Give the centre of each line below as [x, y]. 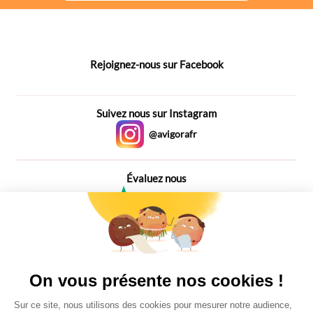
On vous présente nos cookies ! [156, 281]
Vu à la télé [156, 258]
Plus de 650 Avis [152, 224]
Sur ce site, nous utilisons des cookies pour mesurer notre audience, [153, 305]
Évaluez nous [156, 178]
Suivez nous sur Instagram [156, 113]
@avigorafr [173, 133]
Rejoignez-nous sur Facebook [156, 64]
